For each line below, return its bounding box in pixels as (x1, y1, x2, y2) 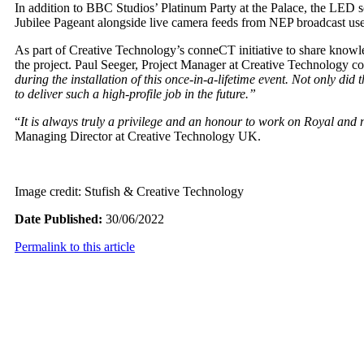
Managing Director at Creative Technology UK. (15, 129, 261, 144)
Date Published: (15, 212, 102, 227)
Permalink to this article (15, 240, 135, 254)
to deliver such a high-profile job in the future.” (15, 87, 256, 102)
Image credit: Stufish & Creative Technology (15, 184, 244, 199)
